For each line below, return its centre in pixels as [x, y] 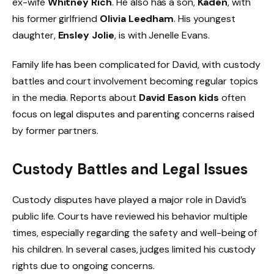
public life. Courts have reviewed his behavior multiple [130, 217]
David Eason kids [179, 97]
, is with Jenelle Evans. [162, 35]
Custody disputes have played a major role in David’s [129, 200]
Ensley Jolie [86, 35]
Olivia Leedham [137, 19]
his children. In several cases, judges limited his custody [134, 250]
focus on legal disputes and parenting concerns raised [133, 114]
